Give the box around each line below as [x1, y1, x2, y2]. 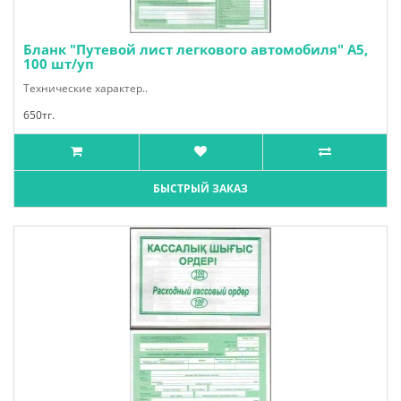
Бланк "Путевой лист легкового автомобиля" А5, [23, 40, 368, 58]
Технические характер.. [23, 81, 148, 96]
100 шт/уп [23, 55, 94, 73]
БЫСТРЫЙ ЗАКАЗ [153, 181, 248, 196]
